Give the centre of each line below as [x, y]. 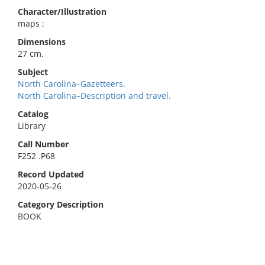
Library [32, 126]
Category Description [61, 204]
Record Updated [51, 174]
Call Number [43, 144]
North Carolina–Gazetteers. [72, 84]
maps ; [31, 23]
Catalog [33, 114]
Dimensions [42, 42]
